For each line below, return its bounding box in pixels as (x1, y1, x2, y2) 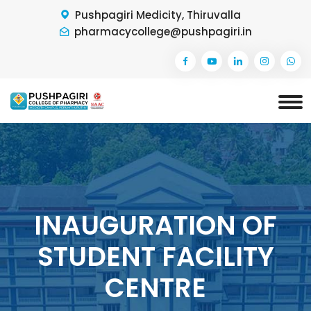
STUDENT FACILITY (37, 237, 274, 275)
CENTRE (105, 269, 206, 306)
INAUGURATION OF (34, 206, 277, 244)
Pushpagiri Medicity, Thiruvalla (75, 8, 241, 22)
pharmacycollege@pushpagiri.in (74, 24, 252, 39)
